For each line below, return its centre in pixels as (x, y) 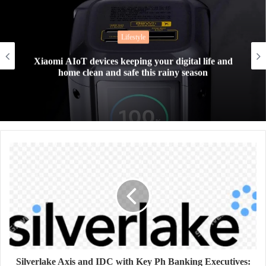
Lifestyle (133, 37)
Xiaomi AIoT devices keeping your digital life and (133, 61)
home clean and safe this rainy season (133, 72)
